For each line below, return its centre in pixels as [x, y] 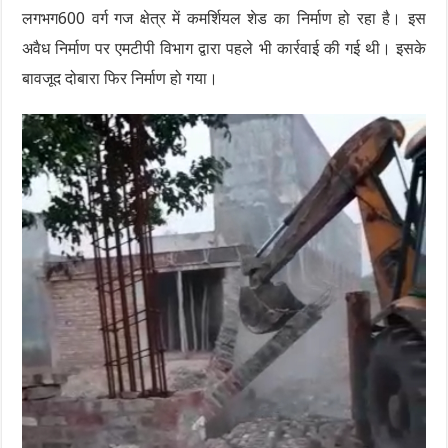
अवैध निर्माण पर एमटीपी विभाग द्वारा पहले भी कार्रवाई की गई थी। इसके [224, 48]
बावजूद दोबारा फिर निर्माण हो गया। [120, 78]
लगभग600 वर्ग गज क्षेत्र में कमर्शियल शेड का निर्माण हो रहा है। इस [224, 18]
